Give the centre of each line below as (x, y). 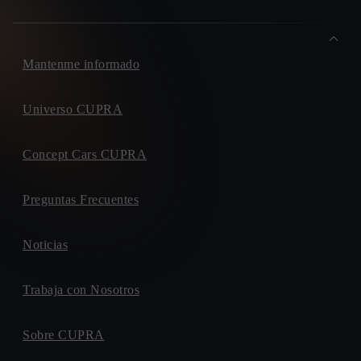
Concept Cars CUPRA (85, 155)
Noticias (45, 245)
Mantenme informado (81, 64)
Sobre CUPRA (64, 335)
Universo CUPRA (73, 110)
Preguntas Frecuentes (81, 200)
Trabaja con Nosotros (81, 290)
